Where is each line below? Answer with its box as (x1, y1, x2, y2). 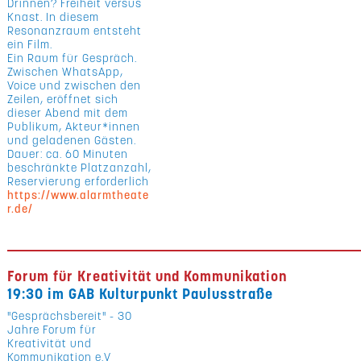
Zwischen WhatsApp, (7, 64, 124, 79)
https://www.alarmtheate (7, 188, 150, 202)
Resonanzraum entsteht (7, 23, 143, 38)
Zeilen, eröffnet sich (7, 92, 119, 106)
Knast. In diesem (7, 10, 100, 24)
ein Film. (7, 37, 53, 52)
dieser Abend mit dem (7, 106, 129, 120)
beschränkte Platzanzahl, (7, 160, 152, 175)
